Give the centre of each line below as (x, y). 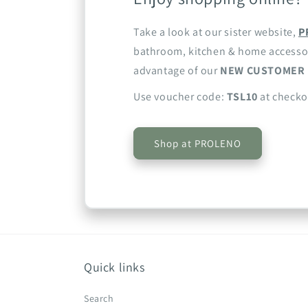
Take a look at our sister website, (216, 32)
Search (99, 299)
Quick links (114, 267)
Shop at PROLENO (198, 143)
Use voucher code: (180, 97)
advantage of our (177, 71)
